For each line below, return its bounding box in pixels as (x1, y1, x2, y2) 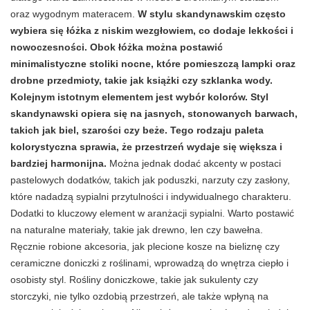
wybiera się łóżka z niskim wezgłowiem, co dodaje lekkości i (10, 24, 293, 36)
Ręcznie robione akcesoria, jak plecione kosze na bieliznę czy (10, 240, 280, 252)
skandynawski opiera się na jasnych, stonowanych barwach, (10, 107, 298, 119)
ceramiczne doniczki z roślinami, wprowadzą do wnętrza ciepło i (10, 257, 289, 268)
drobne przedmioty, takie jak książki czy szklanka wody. (10, 74, 273, 86)
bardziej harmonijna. (10, 157, 107, 169)
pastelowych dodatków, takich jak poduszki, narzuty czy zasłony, (10, 174, 290, 185)
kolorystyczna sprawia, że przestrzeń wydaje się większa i (10, 140, 282, 152)
